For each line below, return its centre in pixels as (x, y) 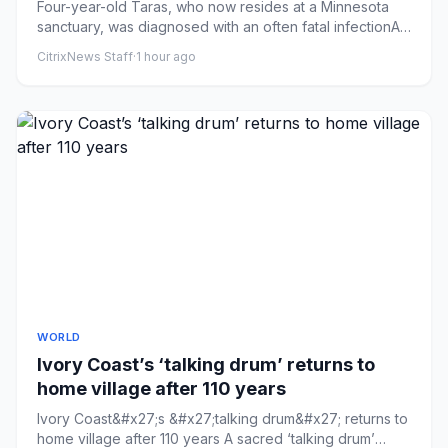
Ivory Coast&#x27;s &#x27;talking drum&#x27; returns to (222, 418)
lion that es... (77, 46)
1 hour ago (166, 56)
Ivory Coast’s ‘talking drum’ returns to (206, 364)
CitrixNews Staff (85, 56)
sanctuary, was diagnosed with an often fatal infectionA (218, 26)
